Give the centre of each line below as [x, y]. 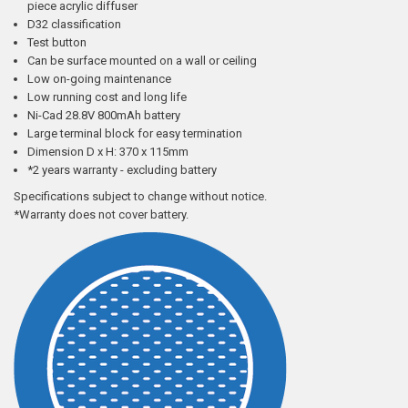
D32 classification [74, 24]
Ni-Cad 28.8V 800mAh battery [104, 115]
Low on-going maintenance [99, 79]
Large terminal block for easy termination [135, 133]
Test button [57, 42]
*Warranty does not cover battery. [101, 214]
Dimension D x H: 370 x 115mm [108, 152]
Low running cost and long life [107, 97]
